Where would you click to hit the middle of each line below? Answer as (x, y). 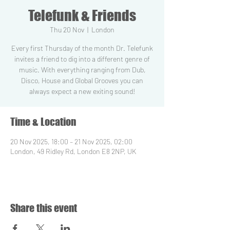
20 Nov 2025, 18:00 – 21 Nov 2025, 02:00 (71, 141)
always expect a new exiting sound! (82, 91)
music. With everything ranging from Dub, (82, 70)
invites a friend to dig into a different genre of (82, 59)
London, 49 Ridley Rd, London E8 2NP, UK (73, 151)
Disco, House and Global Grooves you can (82, 80)
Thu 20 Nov (67, 30)
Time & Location (43, 122)
